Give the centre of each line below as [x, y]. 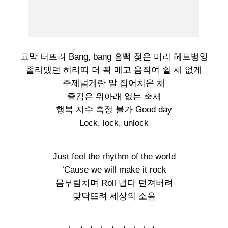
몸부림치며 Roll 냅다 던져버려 [114, 183]
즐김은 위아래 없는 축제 [114, 96]
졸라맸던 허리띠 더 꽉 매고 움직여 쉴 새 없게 [114, 70]
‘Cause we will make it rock [114, 170]
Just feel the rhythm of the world [114, 156]
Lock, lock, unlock [114, 123]
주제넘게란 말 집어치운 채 [114, 83]
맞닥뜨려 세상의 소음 [114, 196]
